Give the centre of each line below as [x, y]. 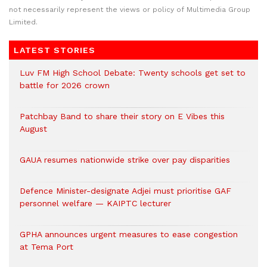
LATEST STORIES [55, 50]
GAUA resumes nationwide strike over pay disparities [125, 160]
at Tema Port [46, 247]
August [33, 129]
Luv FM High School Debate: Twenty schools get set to [133, 73]
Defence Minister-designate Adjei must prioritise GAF [125, 191]
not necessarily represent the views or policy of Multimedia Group [130, 10]
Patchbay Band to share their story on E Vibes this [122, 116]
